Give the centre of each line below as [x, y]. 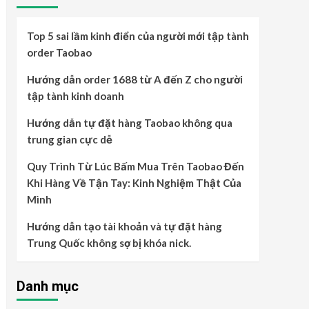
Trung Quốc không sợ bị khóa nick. [109, 243]
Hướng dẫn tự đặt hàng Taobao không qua [129, 123]
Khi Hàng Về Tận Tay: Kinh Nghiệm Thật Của [134, 183]
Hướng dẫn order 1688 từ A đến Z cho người [134, 79]
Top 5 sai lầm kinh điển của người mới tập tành [138, 36]
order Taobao [59, 52]
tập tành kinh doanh [75, 96]
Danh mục [47, 286]
